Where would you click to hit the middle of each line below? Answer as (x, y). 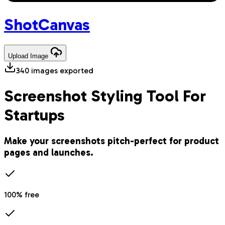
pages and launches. (49, 153)
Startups (34, 115)
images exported (62, 71)
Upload (19, 56)
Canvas (64, 24)
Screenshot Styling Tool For (105, 96)
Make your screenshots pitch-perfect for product (111, 141)
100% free (22, 194)
